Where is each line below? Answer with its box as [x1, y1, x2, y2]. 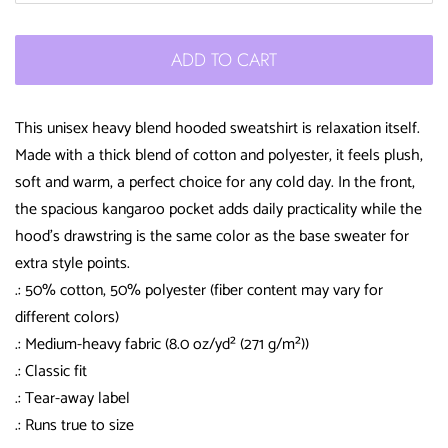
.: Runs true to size [15, 412, 134, 440]
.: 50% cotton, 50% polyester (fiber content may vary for [15, 277, 383, 305]
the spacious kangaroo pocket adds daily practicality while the [15, 196, 422, 224]
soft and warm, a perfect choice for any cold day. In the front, [15, 169, 415, 197]
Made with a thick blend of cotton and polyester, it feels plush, [15, 142, 423, 170]
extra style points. [15, 250, 130, 278]
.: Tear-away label [15, 385, 130, 413]
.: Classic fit [15, 358, 87, 386]
